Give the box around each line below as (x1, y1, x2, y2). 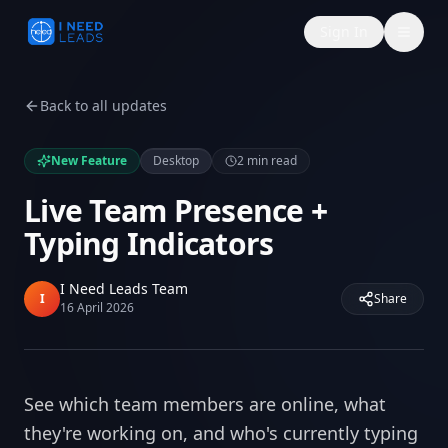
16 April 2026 (60, 299, 134, 316)
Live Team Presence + (24, 190, 327, 231)
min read (244, 152, 297, 169)
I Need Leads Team (60, 279, 188, 298)
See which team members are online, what (24, 392, 386, 416)
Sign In (320, 22, 368, 41)
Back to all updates (40, 96, 167, 115)
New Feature (51, 152, 127, 169)
